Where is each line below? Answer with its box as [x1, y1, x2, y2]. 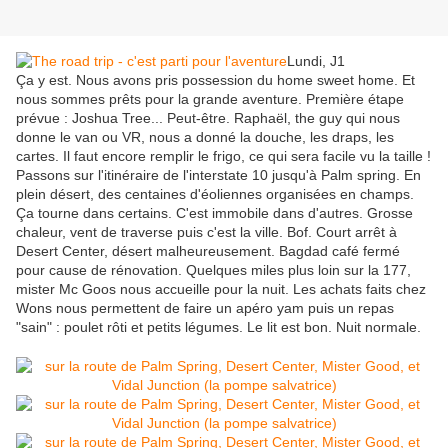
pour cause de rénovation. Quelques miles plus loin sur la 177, [16, 262, 411, 279]
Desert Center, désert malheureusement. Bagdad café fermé [16, 243, 400, 260]
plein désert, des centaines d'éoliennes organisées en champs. [16, 186, 414, 203]
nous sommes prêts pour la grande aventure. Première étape [16, 91, 404, 108]
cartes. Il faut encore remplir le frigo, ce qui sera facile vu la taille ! [16, 148, 431, 165]
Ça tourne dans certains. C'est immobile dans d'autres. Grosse [16, 205, 413, 222]
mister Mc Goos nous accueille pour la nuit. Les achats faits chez [16, 281, 426, 298]
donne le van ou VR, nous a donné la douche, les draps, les [16, 129, 394, 146]
